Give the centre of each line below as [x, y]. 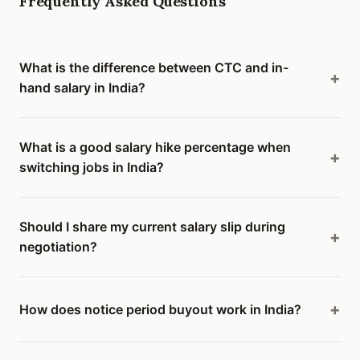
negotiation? [58, 247]
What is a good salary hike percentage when [155, 147]
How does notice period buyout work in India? [160, 309]
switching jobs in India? [92, 167]
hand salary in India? [82, 88]
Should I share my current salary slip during [152, 227]
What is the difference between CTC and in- [154, 67]
